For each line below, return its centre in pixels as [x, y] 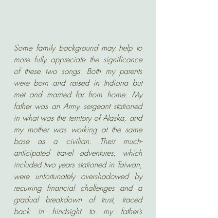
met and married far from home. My [78, 94]
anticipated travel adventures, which [78, 153]
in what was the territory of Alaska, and [78, 118]
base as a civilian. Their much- [78, 141]
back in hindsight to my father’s [78, 211]
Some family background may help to [78, 48]
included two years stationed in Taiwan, [78, 164]
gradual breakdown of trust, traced [78, 200]
